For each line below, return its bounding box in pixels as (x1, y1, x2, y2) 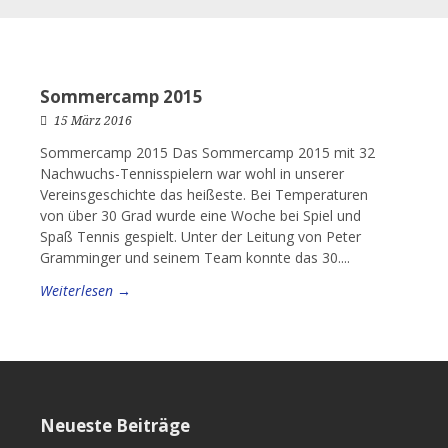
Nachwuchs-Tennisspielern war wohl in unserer (40, 164, 344, 183)
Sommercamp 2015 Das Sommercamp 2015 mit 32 (40, 143, 375, 162)
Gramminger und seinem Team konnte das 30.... (40, 248, 350, 267)
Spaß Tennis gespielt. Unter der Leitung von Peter (40, 227, 361, 246)
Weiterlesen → (40, 281, 131, 300)
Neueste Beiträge (40, 414, 190, 437)
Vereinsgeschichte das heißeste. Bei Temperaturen (40, 185, 368, 204)
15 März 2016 (54, 114, 132, 128)
